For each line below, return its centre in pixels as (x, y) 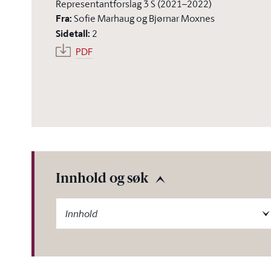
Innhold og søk (102, 179)
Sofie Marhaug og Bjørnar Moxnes (144, 18)
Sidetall (72, 34)
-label (67, 204)
